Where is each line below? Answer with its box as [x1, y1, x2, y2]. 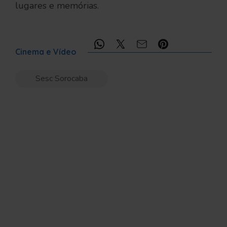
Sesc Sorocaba [35, 73, 88, 84]
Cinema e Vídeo [15, 47, 77, 57]
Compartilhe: [24, 41, 62, 49]
